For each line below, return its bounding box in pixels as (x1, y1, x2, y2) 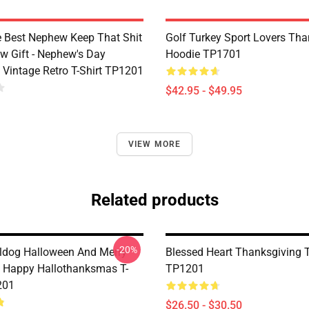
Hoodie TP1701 (166, 48, 241, 61)
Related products (90, 190, 219, 210)
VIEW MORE (128, 139, 181, 149)
